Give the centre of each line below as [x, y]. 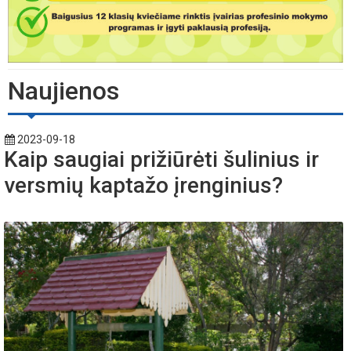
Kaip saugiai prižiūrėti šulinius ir [161, 160]
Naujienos [63, 91]
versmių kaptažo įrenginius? [143, 186]
